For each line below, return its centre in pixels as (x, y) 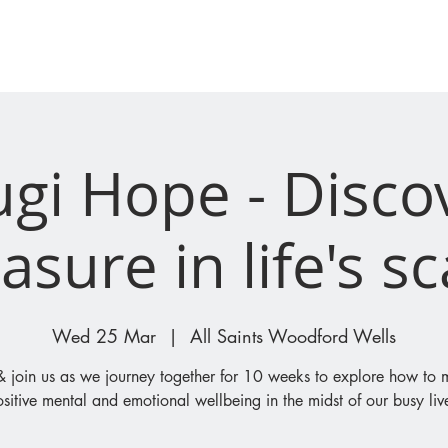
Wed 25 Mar (104, 336)
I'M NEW (76, 46)
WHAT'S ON (275, 46)
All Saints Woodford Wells (293, 336)
